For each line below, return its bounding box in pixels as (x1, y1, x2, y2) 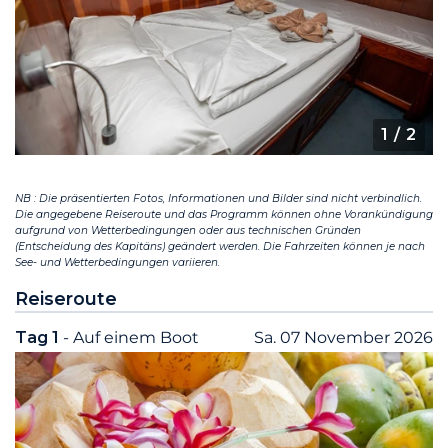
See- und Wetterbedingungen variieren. (15, 256, 220, 270)
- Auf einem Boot (63, 328, 199, 348)
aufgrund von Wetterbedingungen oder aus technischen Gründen (15, 224, 361, 238)
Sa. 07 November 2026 (254, 328, 433, 348)
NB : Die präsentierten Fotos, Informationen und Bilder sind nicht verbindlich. (15, 192, 422, 206)
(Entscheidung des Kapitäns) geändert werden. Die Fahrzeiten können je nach (15, 240, 425, 254)
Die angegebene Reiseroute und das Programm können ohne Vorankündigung (15, 208, 433, 222)
